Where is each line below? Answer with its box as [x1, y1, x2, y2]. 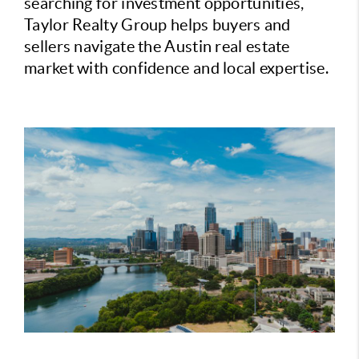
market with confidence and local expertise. [24, 59, 329, 77]
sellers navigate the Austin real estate [24, 38, 290, 55]
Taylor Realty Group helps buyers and [24, 16, 291, 34]
